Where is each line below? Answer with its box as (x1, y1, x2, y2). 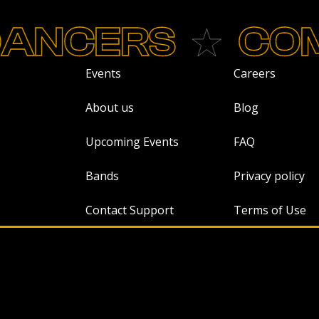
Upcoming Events (85, 133, 179, 150)
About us (85, 99, 134, 115)
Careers (234, 65, 276, 81)
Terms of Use (234, 202, 307, 218)
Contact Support (85, 202, 174, 218)
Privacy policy (234, 167, 305, 184)
